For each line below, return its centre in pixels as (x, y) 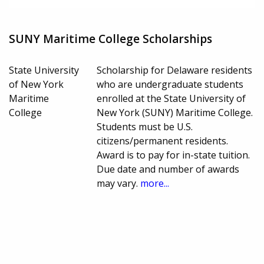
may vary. (119, 183)
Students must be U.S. (145, 126)
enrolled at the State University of (171, 98)
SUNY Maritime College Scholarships (110, 39)
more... (155, 183)
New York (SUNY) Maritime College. (175, 112)
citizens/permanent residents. (163, 141)
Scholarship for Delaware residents (175, 70)
